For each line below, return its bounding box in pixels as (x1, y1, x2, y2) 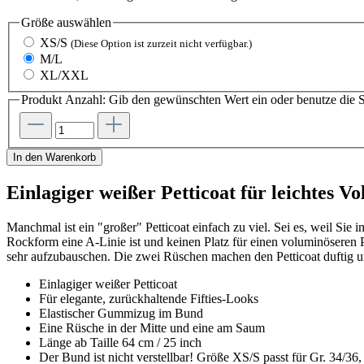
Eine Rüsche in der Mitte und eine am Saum (39, 320, 265, 335)
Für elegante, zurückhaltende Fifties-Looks (39, 291, 258, 305)
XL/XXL (40, 68, 89, 83)
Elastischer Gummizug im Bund (39, 305, 203, 320)
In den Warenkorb (13, 151, 96, 163)
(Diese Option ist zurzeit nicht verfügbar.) (71, 37, 252, 50)
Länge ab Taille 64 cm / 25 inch (39, 335, 201, 349)
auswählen (54, 15, 111, 29)
